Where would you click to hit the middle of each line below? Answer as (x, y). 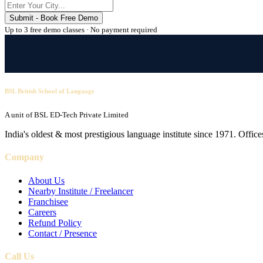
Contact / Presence (63, 233)
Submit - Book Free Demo (54, 18)
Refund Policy (55, 222)
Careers (42, 212)
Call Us (19, 256)
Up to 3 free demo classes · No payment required (81, 30)
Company (24, 157)
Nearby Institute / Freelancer (81, 191)
